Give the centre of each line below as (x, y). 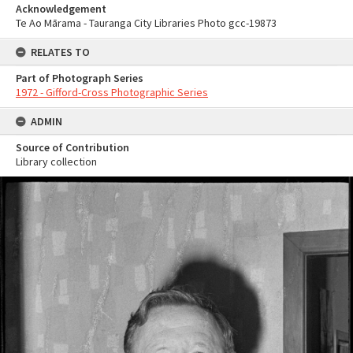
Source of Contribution (72, 147)
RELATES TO (60, 52)
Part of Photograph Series (80, 78)
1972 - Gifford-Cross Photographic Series (112, 92)
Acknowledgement (61, 9)
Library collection (56, 162)
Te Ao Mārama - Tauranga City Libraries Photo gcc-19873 (146, 23)
